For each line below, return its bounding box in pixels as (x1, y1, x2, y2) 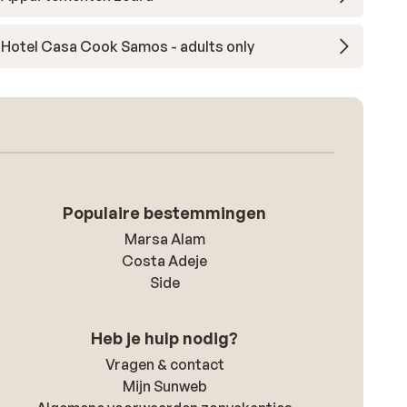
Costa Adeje (122, 252, 208, 270)
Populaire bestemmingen (63, 203, 267, 223)
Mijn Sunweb (122, 377, 207, 395)
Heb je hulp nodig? (91, 328, 239, 348)
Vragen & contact (104, 355, 224, 373)
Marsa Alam (124, 230, 205, 248)
